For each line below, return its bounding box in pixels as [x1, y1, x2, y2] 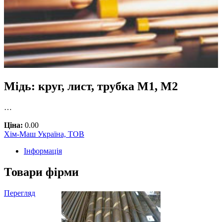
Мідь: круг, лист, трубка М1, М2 [4, 80, 178, 93]
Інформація [24, 147, 62, 156]
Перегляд [4, 189, 35, 198]
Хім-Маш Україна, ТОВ [4, 130, 84, 139]
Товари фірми [4, 166, 79, 179]
